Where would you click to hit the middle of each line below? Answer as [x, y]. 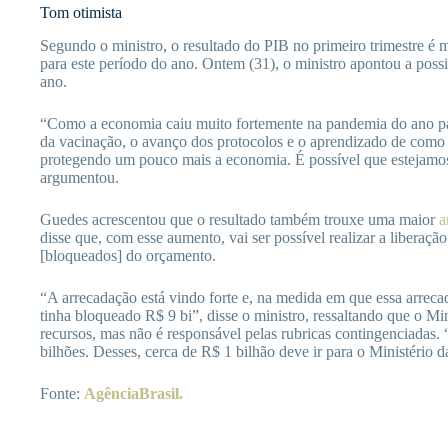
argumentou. [79, 178]
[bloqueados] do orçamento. [128, 256]
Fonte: [62, 394]
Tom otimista [81, 13]
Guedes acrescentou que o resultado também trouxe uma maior [239, 220]
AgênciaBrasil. [133, 394]
